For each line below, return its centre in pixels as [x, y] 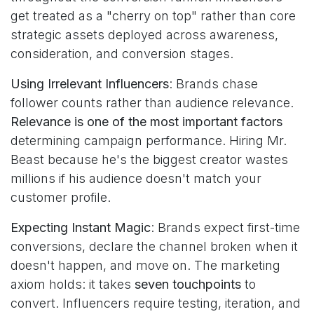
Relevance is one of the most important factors [146, 122]
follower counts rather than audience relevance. [152, 103]
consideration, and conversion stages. [122, 54]
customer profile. [61, 197]
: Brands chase [213, 84]
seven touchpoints [188, 284]
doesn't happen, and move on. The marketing [145, 265]
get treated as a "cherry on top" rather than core [153, 16]
